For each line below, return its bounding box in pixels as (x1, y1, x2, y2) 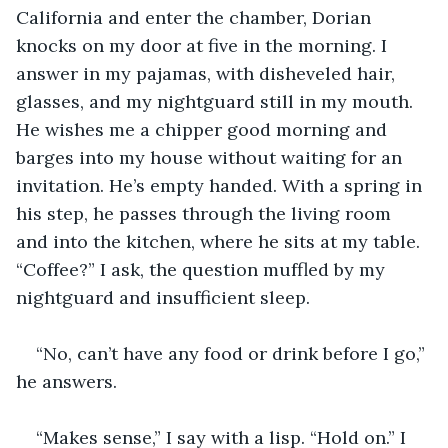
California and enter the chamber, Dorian (16, 5, 376, 29)
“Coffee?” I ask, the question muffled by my (16, 257, 390, 281)
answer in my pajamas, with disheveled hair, (16, 61, 400, 85)
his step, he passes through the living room (16, 201, 396, 225)
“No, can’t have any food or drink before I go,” (36, 341, 430, 365)
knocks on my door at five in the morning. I (16, 33, 392, 57)
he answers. (16, 369, 117, 393)
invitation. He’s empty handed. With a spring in (16, 173, 427, 197)
